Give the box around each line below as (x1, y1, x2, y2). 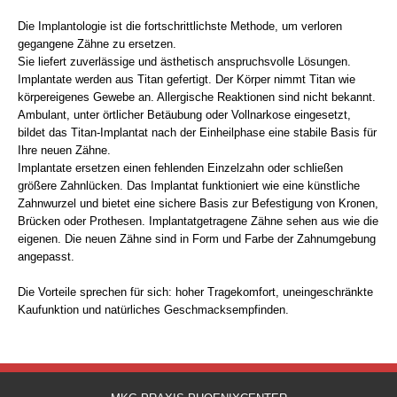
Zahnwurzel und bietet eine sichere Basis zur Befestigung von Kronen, (18, 196, 378, 210)
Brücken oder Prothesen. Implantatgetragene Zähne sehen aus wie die (18, 214, 378, 228)
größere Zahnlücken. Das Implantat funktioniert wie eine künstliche (18, 178, 360, 192)
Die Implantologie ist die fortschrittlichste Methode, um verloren (18, 19, 342, 33)
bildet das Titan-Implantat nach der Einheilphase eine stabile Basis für (18, 125, 377, 139)
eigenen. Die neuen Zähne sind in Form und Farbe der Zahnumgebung (18, 231, 376, 245)
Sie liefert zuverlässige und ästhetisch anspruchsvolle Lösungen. (18, 54, 351, 68)
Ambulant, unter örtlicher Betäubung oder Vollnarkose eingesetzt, (18, 107, 351, 121)
